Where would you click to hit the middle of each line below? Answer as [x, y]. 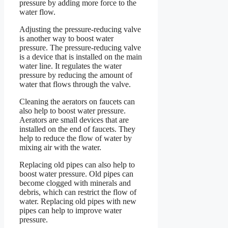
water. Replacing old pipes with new [78, 201]
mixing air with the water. [60, 147]
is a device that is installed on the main [81, 56]
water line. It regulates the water [70, 66]
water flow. [37, 12]
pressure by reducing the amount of [76, 75]
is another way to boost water [66, 38]
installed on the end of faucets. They [77, 129]
